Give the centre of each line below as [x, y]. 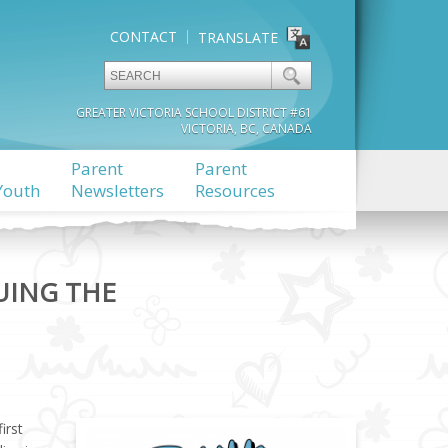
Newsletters [117, 190]
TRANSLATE [238, 37]
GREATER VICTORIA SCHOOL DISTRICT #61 [194, 112]
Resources [234, 190]
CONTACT [144, 36]
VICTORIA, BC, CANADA [247, 128]
